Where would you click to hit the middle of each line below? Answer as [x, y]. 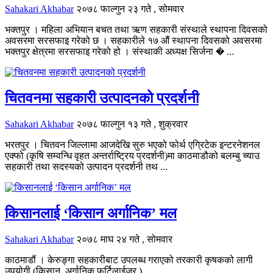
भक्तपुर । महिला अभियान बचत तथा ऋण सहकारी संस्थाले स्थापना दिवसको [136, 30]
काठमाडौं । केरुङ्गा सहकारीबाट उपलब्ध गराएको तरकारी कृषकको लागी [129, 260]
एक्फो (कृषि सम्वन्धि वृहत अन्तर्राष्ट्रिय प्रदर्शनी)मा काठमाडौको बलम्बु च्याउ [132, 155]
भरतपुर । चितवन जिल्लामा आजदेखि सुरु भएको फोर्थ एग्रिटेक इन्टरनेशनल [133, 144]
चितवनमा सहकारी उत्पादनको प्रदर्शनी [102, 98]
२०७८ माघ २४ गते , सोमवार [124, 239]
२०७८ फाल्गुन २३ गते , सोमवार [130, 9]
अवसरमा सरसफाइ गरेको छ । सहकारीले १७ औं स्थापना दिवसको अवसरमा [133, 41]
